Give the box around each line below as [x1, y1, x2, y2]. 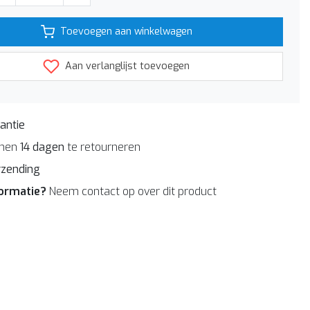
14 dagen [20, 139, 64, 154]
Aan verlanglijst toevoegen [62, 59, 190, 73]
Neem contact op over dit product [49, 183, 217, 199]
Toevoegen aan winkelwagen [60, 25, 192, 38]
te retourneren [64, 139, 140, 154]
